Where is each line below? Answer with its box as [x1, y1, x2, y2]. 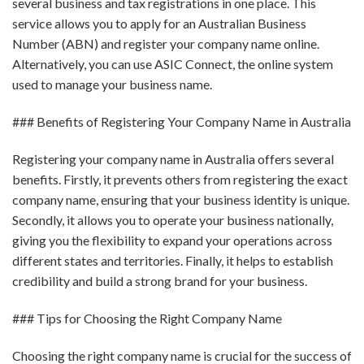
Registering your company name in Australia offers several [12, 151, 334, 167]
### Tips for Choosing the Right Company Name [12, 310, 282, 326]
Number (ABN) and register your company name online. [12, 36, 319, 52]
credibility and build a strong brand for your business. [12, 273, 307, 289]
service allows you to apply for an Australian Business [12, 15, 306, 32]
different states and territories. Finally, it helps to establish [12, 253, 333, 269]
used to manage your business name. [12, 76, 212, 93]
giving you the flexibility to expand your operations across [12, 232, 332, 249]
